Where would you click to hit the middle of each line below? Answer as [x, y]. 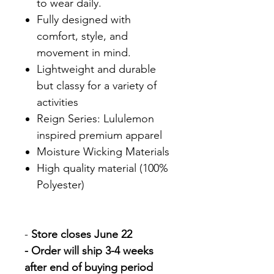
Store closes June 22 [82, 234]
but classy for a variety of [97, 85]
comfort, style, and [82, 36]
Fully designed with [84, 19]
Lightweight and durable [96, 69]
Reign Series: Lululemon [95, 118]
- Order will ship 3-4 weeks [89, 250]
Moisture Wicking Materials [103, 151]
